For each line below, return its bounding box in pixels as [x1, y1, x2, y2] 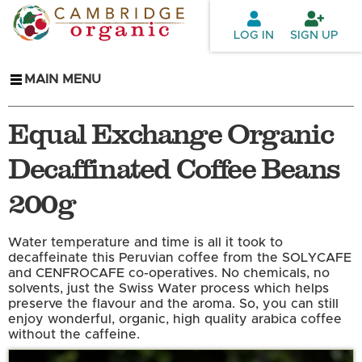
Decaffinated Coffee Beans [8, 147, 340, 187]
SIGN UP [290, 29, 339, 41]
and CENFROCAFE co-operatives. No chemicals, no [8, 267, 330, 280]
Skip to [121, 4, 165, 17]
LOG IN [234, 29, 275, 41]
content [121, 43, 170, 56]
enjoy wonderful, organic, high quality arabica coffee [8, 313, 342, 326]
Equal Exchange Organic [8, 112, 334, 153]
